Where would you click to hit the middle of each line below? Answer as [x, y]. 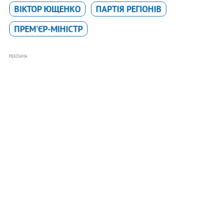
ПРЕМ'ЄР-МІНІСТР [48, 29]
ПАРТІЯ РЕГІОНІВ [128, 9]
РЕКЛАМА [18, 56]
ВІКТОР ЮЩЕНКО [47, 9]
